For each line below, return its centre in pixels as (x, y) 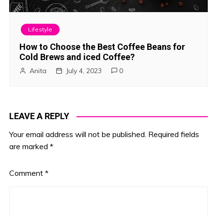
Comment (27, 173)
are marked (30, 147)
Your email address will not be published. (78, 134)
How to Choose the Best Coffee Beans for (102, 47)
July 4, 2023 (84, 71)
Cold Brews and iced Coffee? (77, 57)
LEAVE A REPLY (39, 116)
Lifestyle (40, 30)
